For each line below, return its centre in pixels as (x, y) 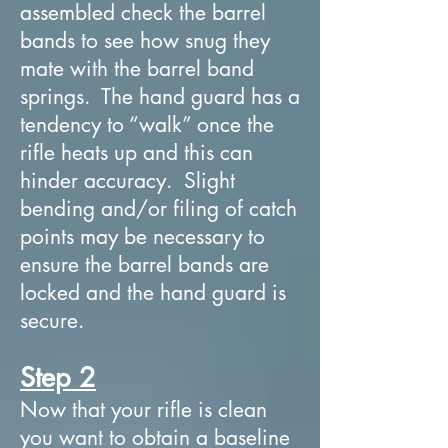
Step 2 (58, 377)
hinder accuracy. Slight (127, 180)
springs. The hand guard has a (160, 96)
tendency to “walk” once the (147, 124)
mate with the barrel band (137, 68)
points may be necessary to (142, 236)
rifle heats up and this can (136, 152)
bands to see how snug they (145, 40)
